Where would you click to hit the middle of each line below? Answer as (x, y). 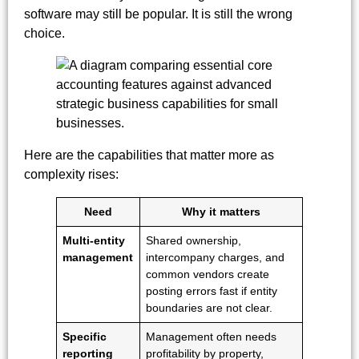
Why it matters (221, 211)
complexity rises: (71, 174)
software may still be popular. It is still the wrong (158, 14)
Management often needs (212, 336)
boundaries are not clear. (210, 307)
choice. (44, 33)
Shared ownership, (194, 240)
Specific (85, 336)
